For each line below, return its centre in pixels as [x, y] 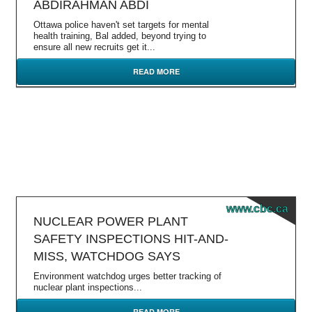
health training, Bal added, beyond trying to [120, 36]
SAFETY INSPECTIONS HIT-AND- [131, 239]
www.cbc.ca [257, 209]
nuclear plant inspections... [88, 287]
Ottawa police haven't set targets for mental [121, 25]
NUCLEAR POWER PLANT [111, 221]
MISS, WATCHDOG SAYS [107, 256]
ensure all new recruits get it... [94, 47]
